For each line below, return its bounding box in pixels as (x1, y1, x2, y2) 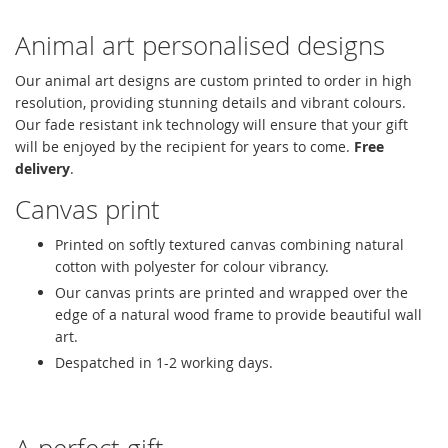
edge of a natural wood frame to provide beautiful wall (55, 304, 422, 324)
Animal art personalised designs (15, 27, 385, 63)
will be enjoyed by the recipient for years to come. (15, 136, 354, 156)
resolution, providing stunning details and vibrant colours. (15, 92, 406, 112)
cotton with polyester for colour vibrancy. (55, 256, 329, 276)
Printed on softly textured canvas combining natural (55, 234, 404, 254)
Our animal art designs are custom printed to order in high (15, 70, 412, 90)
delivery (15, 158, 70, 178)
